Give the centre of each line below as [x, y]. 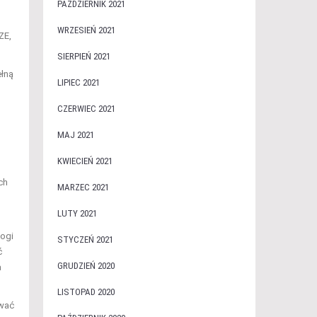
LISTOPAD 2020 [86, 292]
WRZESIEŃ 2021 [86, 30]
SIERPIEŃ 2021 [83, 56]
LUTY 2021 [77, 213]
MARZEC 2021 [83, 187]
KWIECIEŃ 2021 [85, 161]
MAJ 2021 [75, 135]
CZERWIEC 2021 [86, 109]
